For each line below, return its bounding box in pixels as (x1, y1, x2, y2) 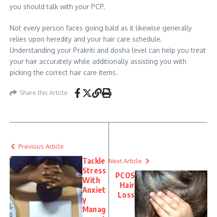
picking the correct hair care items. (10, 68, 118, 77)
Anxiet (82, 185, 106, 195)
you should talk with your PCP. (10, 2, 105, 11)
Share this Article (19, 89, 68, 97)
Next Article (108, 156, 142, 165)
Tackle (82, 155, 106, 166)
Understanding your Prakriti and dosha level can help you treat (10, 46, 206, 54)
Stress (82, 165, 107, 175)
